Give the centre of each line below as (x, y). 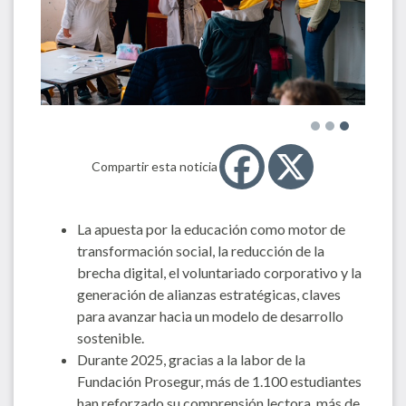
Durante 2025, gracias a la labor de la (191, 359)
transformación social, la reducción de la (201, 250)
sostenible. (111, 337)
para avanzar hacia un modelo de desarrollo (210, 315)
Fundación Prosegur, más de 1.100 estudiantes (219, 381)
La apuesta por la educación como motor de (211, 228)
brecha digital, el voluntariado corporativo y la (219, 272)
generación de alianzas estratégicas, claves (209, 294)
